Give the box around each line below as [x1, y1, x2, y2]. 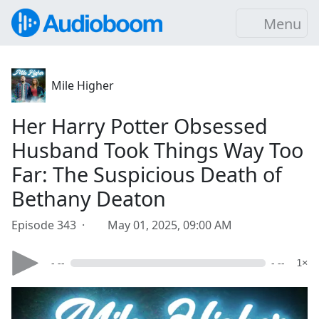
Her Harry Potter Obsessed [11, 112, 268, 140]
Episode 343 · [11, 217, 90, 233]
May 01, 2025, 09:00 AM [108, 217, 232, 233]
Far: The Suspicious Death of [11, 160, 282, 188]
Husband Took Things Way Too [11, 136, 303, 164]
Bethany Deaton [11, 184, 166, 212]
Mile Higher [51, 78, 114, 93]
